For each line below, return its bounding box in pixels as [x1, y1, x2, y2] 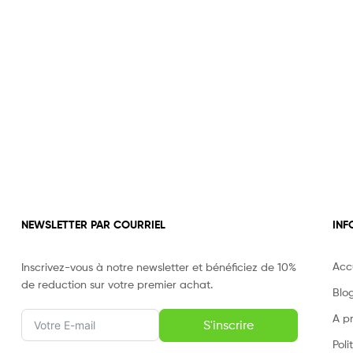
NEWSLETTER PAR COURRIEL [21, 217, 165, 232]
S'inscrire [203, 317, 254, 333]
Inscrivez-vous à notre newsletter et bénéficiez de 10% [21, 259, 296, 273]
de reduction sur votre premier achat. [21, 277, 213, 291]
